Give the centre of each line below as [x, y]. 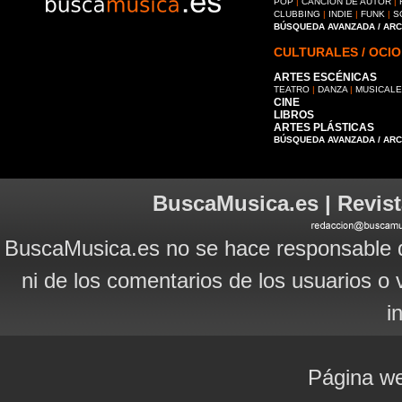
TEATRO [292, 89]
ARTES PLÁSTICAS [324, 127]
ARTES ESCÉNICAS [325, 77]
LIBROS [294, 115]
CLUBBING [297, 14]
